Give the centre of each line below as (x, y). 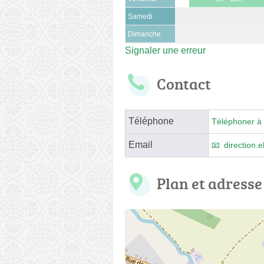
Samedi (140, 16)
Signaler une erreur (165, 50)
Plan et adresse (209, 183)
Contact (184, 83)
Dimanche (144, 34)
